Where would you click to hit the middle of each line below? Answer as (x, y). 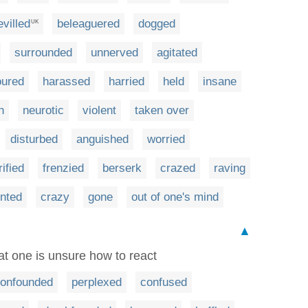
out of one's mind (175, 197)
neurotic (43, 111)
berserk (122, 168)
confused (164, 283)
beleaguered (88, 24)
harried (126, 82)
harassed (66, 82)
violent (99, 111)
